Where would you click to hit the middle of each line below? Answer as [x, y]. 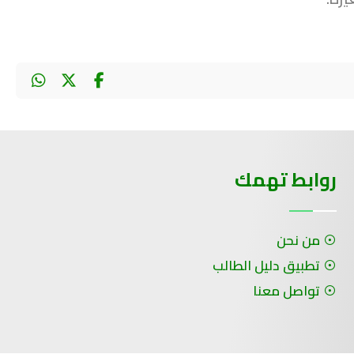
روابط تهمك [286, 180]
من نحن [298, 241]
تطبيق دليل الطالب [266, 266]
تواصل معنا [286, 291]
